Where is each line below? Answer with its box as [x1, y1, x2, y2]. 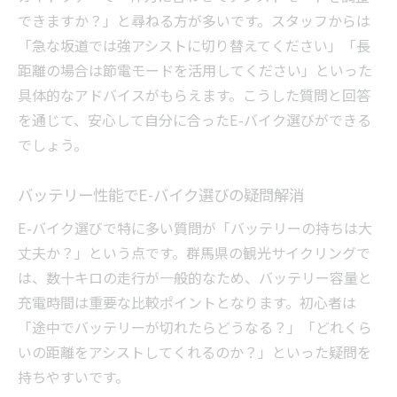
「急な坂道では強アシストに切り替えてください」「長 [18, 35, 370, 57]
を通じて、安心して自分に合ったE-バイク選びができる [18, 109, 371, 131]
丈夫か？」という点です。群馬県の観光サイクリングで [18, 242, 370, 264]
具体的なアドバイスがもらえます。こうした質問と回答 [18, 84, 370, 106]
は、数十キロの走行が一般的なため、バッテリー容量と [18, 267, 372, 289]
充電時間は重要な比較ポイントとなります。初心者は [18, 292, 356, 314]
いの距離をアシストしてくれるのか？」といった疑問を [18, 341, 371, 363]
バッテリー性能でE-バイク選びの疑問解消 [18, 183, 304, 206]
